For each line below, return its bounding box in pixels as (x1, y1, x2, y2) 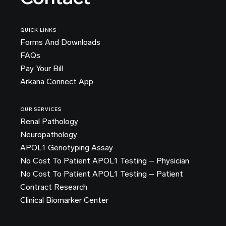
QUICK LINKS (20, 27, 57, 33)
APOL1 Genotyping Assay (20, 143, 113, 152)
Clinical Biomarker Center (20, 195, 108, 205)
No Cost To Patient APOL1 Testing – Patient (20, 169, 183, 179)
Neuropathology (20, 130, 77, 139)
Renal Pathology (20, 117, 78, 126)
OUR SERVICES (20, 106, 62, 112)
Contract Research (20, 182, 87, 192)
